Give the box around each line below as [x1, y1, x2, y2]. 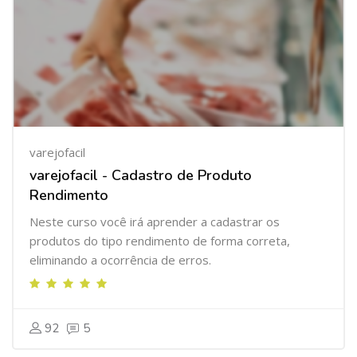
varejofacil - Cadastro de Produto [29, 166, 252, 185]
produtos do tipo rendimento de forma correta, [29, 233, 290, 249]
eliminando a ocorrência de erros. [29, 252, 211, 268]
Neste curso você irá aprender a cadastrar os [29, 214, 280, 229]
